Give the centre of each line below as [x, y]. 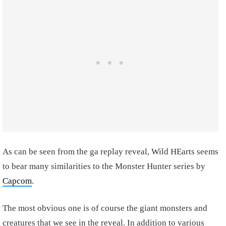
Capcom [17, 181]
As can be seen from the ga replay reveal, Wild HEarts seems [110, 151]
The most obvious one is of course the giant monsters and [105, 208]
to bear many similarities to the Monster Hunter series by [104, 166]
